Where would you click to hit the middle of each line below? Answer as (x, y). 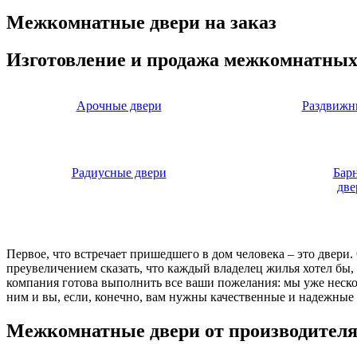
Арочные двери (119, 106)
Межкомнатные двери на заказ (141, 22)
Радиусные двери (119, 173)
